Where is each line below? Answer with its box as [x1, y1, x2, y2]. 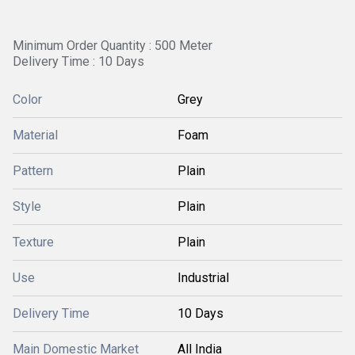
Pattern [13, 163, 53, 178]
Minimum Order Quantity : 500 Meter [13, 38, 212, 53]
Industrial [177, 270, 229, 285]
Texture [13, 235, 54, 250]
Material [13, 128, 58, 143]
